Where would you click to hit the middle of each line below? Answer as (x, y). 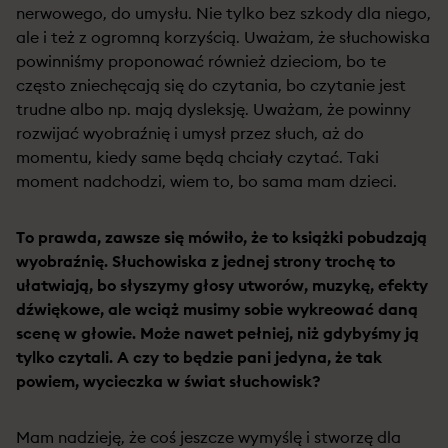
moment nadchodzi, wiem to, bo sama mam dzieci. (206, 181)
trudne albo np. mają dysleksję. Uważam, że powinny (213, 109)
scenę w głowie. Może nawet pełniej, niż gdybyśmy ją (217, 333)
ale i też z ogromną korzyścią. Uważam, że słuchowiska (223, 37)
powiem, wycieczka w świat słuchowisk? (168, 381)
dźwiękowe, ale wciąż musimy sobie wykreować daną (217, 309)
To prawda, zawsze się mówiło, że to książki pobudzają (221, 237)
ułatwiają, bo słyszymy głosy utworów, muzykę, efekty (222, 285)
